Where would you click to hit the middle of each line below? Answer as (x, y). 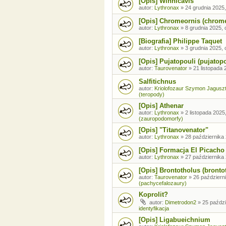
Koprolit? (153, 194)
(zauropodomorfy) (161, 118)
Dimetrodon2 (181, 202)
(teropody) (152, 94)
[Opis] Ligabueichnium (175, 219)
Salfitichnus (157, 81)
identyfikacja (154, 208)
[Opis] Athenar (161, 105)
